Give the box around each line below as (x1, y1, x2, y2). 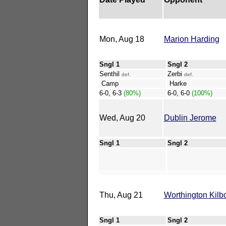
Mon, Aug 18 (99, 34, 144, 43)
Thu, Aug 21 (99, 190, 143, 199)
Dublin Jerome (163, 113, 216, 122)
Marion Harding (163, 34, 219, 43)
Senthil (99, 70, 122, 78)
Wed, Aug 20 (99, 113, 145, 122)
